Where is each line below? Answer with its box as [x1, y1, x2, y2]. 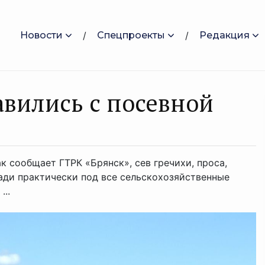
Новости [20, 29, 63, 41]
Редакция [199, 29, 250, 41]
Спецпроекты [97, 29, 165, 41]
